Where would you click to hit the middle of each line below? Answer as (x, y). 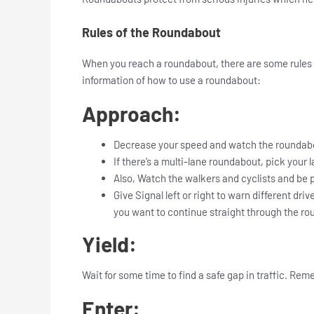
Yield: (111, 244)
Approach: (134, 113)
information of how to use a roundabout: (172, 80)
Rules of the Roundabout (151, 32)
